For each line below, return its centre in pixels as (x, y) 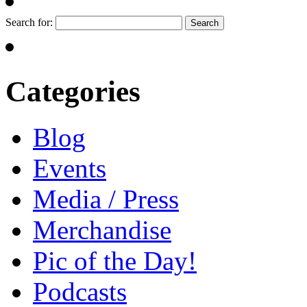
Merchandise (102, 230)
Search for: (29, 22)
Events (70, 168)
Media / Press (106, 199)
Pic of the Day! (115, 260)
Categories (73, 91)
